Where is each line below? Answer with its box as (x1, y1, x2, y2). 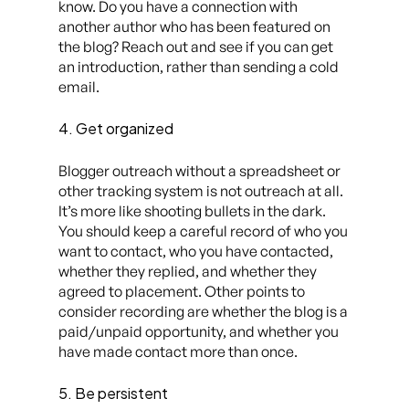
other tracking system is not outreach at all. (58, 182, 343, 200)
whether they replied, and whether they (58, 262, 317, 280)
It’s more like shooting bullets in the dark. (58, 202, 326, 220)
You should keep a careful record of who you (58, 222, 348, 240)
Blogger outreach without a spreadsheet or (58, 162, 341, 180)
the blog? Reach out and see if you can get (58, 37, 333, 56)
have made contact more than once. (58, 342, 298, 361)
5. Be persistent (58, 383, 168, 403)
